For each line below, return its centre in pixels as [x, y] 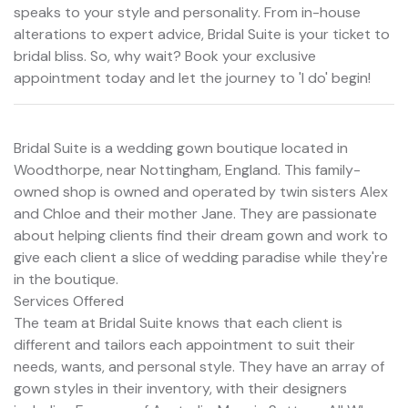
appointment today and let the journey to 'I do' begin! [192, 77]
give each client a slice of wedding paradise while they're [201, 257]
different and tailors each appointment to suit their [184, 344]
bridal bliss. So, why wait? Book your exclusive [165, 56]
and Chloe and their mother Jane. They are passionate [195, 213]
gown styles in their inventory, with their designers [180, 388]
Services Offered [69, 301]
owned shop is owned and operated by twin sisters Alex [201, 191]
